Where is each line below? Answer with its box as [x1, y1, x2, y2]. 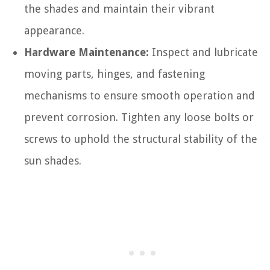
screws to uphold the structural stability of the [24, 132, 257, 145]
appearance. [24, 24, 84, 37]
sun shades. [24, 154, 81, 167]
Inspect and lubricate [149, 45, 258, 58]
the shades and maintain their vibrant [24, 2, 215, 15]
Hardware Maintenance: [24, 45, 149, 58]
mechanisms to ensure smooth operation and [24, 89, 255, 102]
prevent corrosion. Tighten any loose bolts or [24, 110, 254, 124]
